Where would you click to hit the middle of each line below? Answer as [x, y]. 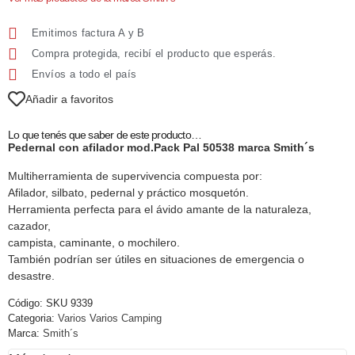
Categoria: [31, 318]
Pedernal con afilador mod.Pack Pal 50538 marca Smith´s [161, 148]
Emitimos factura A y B [88, 33]
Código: [27, 303]
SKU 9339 [69, 303]
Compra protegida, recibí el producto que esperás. [154, 54]
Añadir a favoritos [69, 99]
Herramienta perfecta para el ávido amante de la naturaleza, [160, 209]
